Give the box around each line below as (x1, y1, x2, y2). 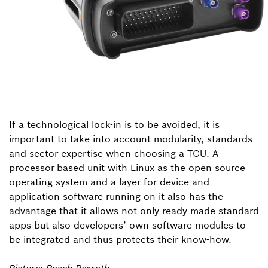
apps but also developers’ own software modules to (9, 219, 246, 231)
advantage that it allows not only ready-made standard (9, 205, 259, 217)
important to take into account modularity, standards (9, 133, 252, 145)
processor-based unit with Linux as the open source (9, 162, 245, 173)
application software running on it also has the (9, 190, 223, 202)
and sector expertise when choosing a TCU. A (9, 147, 218, 159)
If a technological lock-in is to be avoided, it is (9, 118, 220, 130)
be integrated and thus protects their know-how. (9, 233, 232, 245)
